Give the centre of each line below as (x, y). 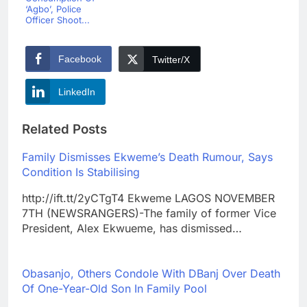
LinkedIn (77, 91)
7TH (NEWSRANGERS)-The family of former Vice (149, 213)
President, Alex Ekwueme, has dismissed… (132, 229)
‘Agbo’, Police (53, 9)
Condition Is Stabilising (81, 172)
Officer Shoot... (58, 20)
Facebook (80, 59)
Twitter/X (171, 59)
